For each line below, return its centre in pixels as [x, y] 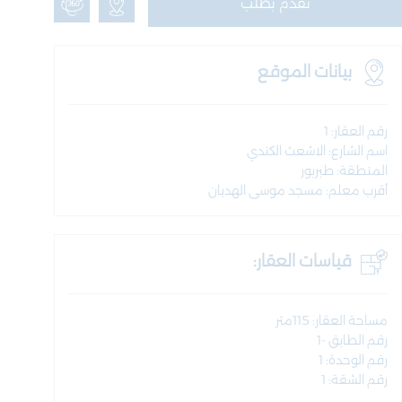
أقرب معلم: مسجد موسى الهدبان [298, 191]
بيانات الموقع [305, 72]
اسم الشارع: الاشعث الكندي [317, 152]
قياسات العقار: [302, 262]
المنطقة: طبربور [344, 171]
